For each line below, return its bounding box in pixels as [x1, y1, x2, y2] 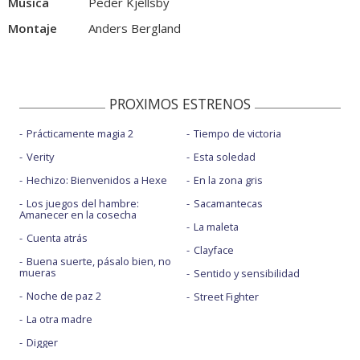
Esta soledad [193, 149, 256, 165]
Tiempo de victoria [193, 126, 281, 141]
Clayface [193, 243, 234, 258]
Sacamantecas [193, 196, 263, 211]
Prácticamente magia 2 [27, 126, 133, 141]
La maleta [193, 219, 239, 235]
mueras [19, 265, 56, 280]
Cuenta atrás [27, 231, 88, 246]
